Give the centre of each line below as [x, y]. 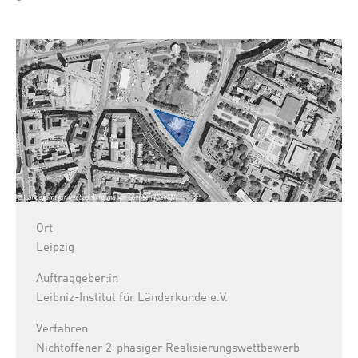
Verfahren [62, 330]
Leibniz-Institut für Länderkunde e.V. [132, 298]
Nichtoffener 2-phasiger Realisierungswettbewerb [168, 349]
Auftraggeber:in [77, 279]
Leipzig [55, 248]
